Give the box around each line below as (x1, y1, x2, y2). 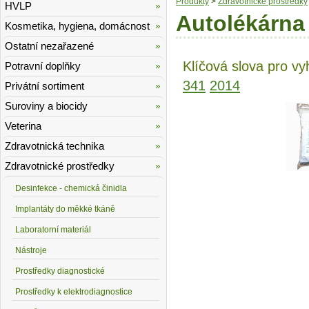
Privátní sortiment (5, 80, 84, 92)
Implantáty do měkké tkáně (15, 204, 115, 214)
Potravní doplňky (5, 60, 81, 72)
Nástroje (15, 246, 47, 255)
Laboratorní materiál (15, 225, 91, 235)
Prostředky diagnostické (15, 266, 105, 276)
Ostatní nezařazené (5, 40, 94, 52)
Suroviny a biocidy (5, 100, 88, 112)
